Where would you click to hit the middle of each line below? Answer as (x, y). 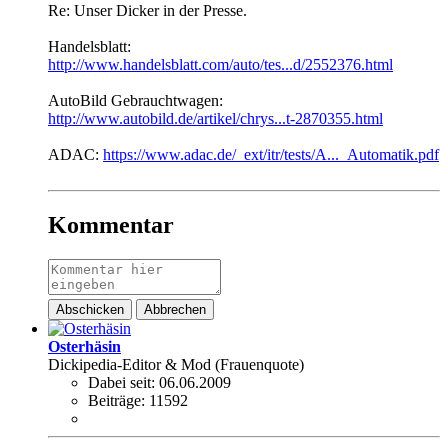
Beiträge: (116, 400)
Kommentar (111, 224)
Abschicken (90, 309)
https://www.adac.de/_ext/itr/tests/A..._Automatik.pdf (271, 154)
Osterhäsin (84, 346)
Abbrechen (175, 309)
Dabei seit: (121, 382)
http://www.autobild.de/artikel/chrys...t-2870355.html (215, 118)
